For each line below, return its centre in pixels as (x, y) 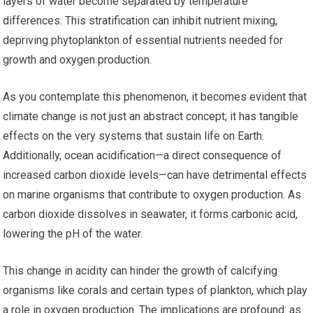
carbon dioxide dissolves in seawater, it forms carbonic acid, (151, 214)
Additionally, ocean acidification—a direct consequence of (143, 156)
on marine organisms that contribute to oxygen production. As (152, 195)
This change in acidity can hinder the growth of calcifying (140, 271)
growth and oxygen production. (78, 60)
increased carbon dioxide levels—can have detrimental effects (155, 175)
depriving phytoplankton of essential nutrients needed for (143, 41)
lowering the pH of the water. (73, 234)
